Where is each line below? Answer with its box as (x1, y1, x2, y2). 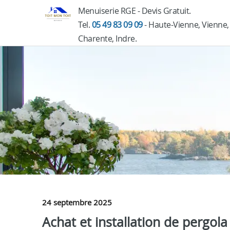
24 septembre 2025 (42, 197, 112, 207)
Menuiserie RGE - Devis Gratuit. (78, 5, 191, 16)
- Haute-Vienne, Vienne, (142, 19, 229, 30)
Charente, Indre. (78, 33, 137, 44)
